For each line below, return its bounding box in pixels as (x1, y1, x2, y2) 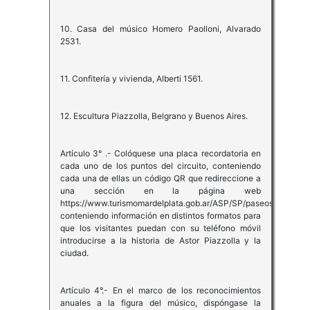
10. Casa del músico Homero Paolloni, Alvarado (60, 24, 262, 35)
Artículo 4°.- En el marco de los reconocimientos (60, 285, 262, 296)
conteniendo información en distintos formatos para (60, 210, 262, 221)
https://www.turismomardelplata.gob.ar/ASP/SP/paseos (60, 198, 273, 209)
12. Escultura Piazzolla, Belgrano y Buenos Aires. (60, 111, 248, 122)
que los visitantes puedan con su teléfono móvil (60, 223, 262, 234)
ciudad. (60, 248, 89, 259)
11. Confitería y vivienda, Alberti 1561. (60, 73, 203, 84)
